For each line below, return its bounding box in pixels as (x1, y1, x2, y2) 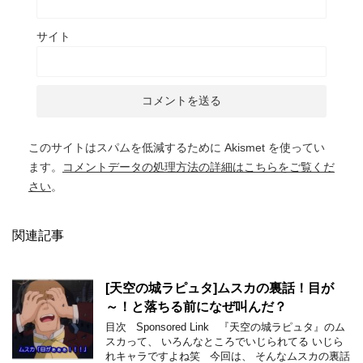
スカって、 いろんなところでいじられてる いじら (105, 335, 344, 348)
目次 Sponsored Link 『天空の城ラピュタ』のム (105, 321, 345, 333)
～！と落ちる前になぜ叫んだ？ (105, 300, 287, 314)
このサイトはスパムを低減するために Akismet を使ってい (28, 141, 325, 154)
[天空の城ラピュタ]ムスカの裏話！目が (105, 281, 334, 295)
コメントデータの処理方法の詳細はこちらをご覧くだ (62, 160, 335, 173)
